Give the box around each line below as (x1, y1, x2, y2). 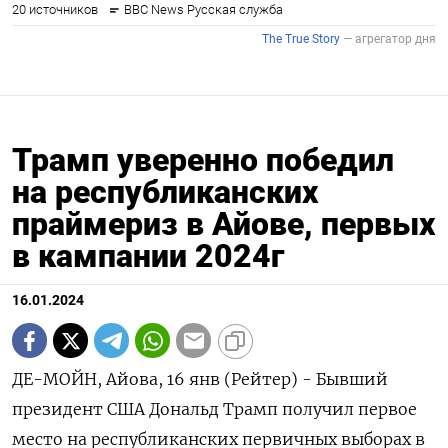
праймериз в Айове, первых (12, 205, 435, 244)
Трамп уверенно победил (12, 141, 394, 180)
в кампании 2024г (12, 237, 284, 276)
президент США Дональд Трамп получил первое (12, 399, 417, 420)
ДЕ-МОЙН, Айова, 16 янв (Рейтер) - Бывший (12, 369, 388, 390)
